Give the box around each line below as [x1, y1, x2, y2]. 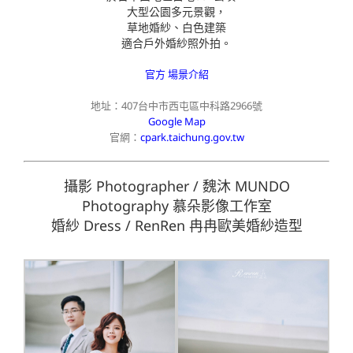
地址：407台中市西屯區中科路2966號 [91, 98, 262, 113]
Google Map [147, 113, 206, 128]
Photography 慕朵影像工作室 [81, 195, 272, 215]
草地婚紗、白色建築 [127, 19, 226, 35]
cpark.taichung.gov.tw [139, 129, 244, 144]
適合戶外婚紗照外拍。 [121, 35, 232, 50]
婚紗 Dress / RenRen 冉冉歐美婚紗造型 [50, 215, 303, 235]
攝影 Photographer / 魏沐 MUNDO [63, 176, 290, 195]
